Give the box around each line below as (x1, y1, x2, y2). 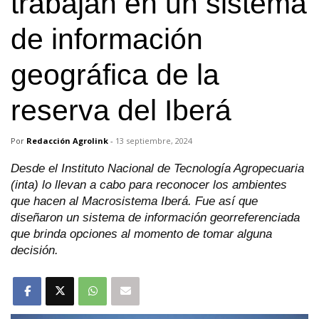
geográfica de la (11, 58, 219, 91)
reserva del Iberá (11, 93, 231, 127)
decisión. (11, 243, 58, 257)
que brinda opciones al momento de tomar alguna (11, 226, 272, 241)
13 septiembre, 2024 (115, 135, 192, 146)
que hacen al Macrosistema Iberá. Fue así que (11, 194, 258, 208)
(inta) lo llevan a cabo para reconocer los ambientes (11, 177, 287, 192)
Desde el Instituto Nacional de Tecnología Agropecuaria (11, 161, 304, 175)
